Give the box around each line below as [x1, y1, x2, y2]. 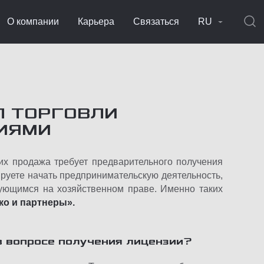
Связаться [133, 16, 179, 27]
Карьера [78, 16, 114, 27]
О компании [7, 16, 59, 27]
